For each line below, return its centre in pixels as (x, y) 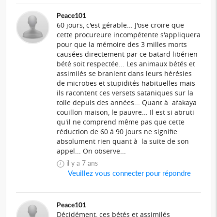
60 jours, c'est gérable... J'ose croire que (121, 25)
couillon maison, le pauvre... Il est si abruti (126, 112)
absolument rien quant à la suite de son (123, 141)
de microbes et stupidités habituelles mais (126, 83)
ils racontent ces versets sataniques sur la (125, 93)
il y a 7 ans (87, 163)
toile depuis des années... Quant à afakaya (127, 103)
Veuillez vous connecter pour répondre (129, 173)
